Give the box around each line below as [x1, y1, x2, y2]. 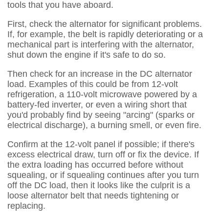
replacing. [7, 201, 45, 211]
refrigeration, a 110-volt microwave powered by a [7, 89, 197, 99]
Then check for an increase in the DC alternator [7, 69, 192, 79]
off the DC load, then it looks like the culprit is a [7, 180, 190, 190]
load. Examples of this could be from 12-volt [7, 79, 178, 89]
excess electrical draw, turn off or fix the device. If [7, 150, 199, 159]
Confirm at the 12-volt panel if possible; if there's [7, 139, 195, 149]
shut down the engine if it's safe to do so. [7, 50, 166, 60]
